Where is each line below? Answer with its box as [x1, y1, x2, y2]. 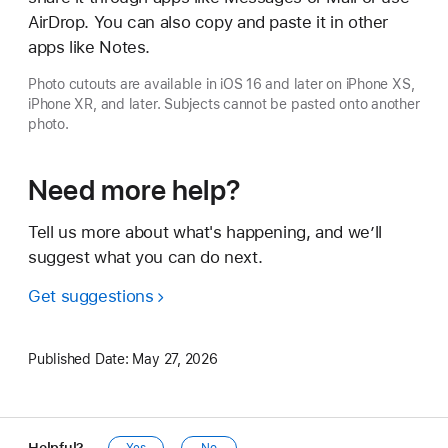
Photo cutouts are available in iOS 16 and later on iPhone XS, [28, 75, 415, 92]
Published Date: [28, 350, 129, 367]
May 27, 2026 [132, 350, 218, 367]
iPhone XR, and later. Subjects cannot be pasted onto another [28, 95, 420, 112]
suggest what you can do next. [28, 246, 263, 267]
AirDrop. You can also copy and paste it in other [28, 11, 389, 32]
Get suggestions [28, 285, 154, 306]
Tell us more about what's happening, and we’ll [28, 221, 382, 242]
